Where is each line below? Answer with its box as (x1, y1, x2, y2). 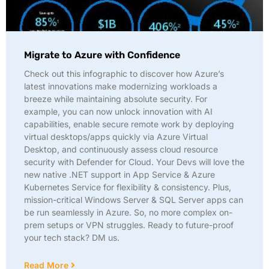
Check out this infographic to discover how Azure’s (24, 68, 224, 79)
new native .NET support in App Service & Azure (24, 169, 215, 180)
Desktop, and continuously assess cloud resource (24, 144, 218, 154)
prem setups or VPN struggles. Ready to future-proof (24, 220, 234, 230)
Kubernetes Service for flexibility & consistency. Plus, (24, 182, 231, 192)
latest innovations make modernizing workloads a (24, 81, 217, 91)
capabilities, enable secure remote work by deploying (24, 119, 234, 129)
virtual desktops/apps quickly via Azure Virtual (24, 131, 208, 142)
